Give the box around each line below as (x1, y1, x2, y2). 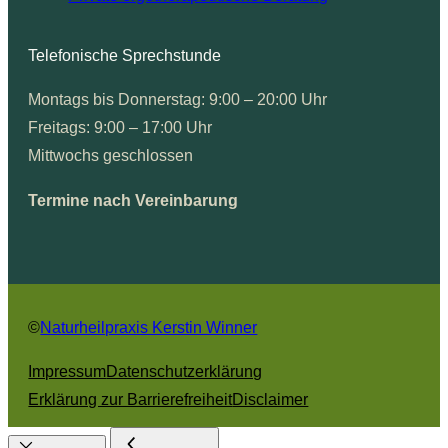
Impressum (28, 362, 107, 380)
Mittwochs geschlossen (28, 146, 194, 165)
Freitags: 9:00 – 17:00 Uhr (28, 118, 213, 137)
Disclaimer (232, 390, 309, 408)
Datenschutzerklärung (106, 362, 263, 380)
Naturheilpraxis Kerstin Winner (40, 318, 258, 336)
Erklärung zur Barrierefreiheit (28, 390, 233, 408)
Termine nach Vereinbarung (28, 190, 239, 209)
